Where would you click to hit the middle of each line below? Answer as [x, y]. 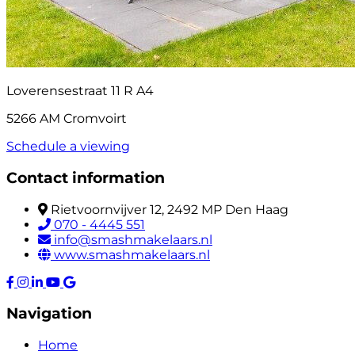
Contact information [86, 177]
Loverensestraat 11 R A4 [80, 91]
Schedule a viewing [68, 147]
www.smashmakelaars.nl [132, 254]
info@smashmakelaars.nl [133, 239]
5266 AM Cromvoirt [67, 119]
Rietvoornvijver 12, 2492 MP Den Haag [170, 209]
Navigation [49, 314]
